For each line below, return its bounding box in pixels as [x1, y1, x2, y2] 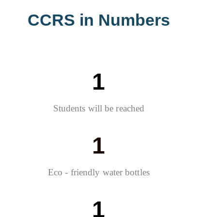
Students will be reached [53, 103, 145, 113]
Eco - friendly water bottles [48, 167, 150, 177]
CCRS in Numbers [28, 10, 170, 29]
